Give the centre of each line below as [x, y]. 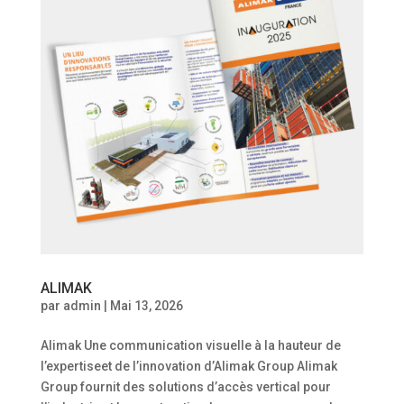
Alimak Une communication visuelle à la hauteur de [190, 345]
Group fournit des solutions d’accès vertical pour [185, 386]
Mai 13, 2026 [146, 305]
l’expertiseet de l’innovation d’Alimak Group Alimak [188, 366]
